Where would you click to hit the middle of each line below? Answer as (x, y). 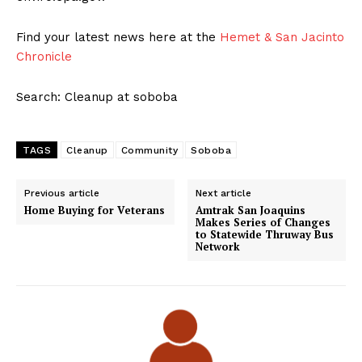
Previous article (62, 194)
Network (218, 247)
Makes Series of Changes (263, 223)
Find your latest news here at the (118, 38)
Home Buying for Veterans (95, 210)
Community (149, 151)
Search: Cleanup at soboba (97, 97)
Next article (224, 194)
